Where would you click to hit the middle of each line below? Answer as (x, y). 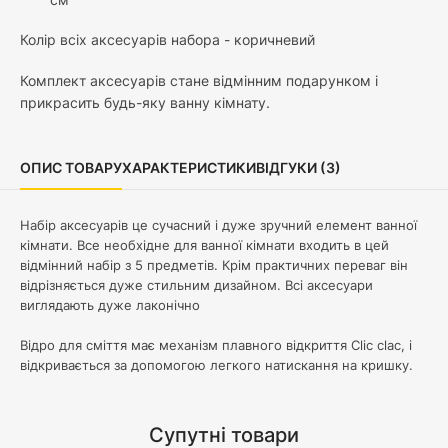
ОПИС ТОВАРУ (71, 168)
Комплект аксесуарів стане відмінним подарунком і (199, 81)
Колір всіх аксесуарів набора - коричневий (167, 39)
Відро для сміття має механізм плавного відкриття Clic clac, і (216, 345)
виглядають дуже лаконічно (110, 305)
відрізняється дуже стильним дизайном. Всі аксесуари (196, 285)
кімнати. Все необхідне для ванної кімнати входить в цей (204, 245)
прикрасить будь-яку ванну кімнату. (145, 103)
